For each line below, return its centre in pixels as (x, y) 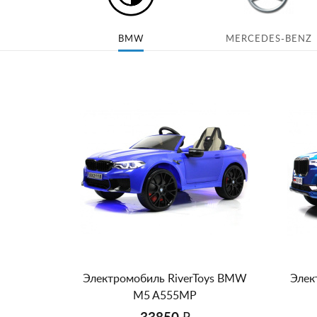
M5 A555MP (165, 296)
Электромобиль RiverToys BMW (165, 279)
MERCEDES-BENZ (269, 39)
